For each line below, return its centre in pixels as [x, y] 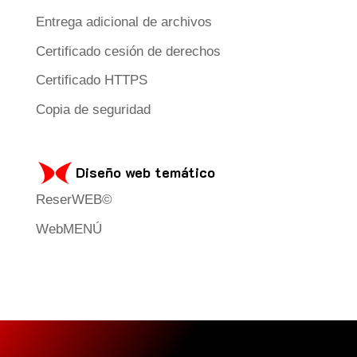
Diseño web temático [145, 173]
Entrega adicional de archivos [124, 22]
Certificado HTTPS [91, 80]
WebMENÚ [69, 229]
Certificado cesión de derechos [128, 51]
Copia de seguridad [93, 109]
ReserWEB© [74, 200]
